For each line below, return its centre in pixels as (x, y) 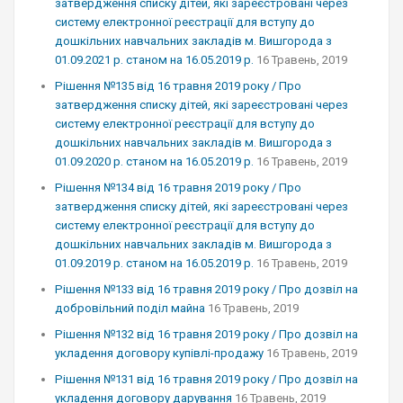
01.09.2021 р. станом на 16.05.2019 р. (154, 60)
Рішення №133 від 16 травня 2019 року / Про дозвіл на (206, 289)
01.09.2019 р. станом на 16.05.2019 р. (154, 263)
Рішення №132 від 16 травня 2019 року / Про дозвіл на (206, 334)
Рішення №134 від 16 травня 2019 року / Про (178, 188)
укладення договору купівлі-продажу (159, 353)
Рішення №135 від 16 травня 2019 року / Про (178, 86)
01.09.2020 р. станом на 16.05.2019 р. (154, 161)
